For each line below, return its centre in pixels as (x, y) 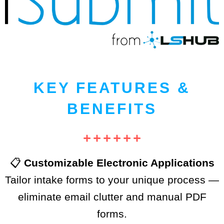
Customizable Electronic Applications (119, 163)
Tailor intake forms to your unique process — (112, 180)
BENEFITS (112, 109)
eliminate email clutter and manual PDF (112, 197)
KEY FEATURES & (112, 88)
